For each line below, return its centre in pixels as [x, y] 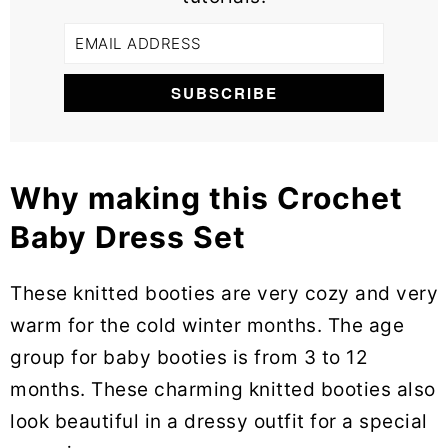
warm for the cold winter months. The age [207, 325]
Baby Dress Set [128, 236]
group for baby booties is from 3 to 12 [189, 357]
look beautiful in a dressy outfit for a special [219, 421]
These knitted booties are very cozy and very [224, 293]
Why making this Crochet [206, 197]
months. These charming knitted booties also [223, 389]
